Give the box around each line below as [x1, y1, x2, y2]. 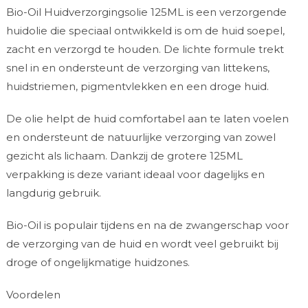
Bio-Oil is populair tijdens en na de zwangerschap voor [5, 218, 289, 232]
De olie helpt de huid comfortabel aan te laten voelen [5, 111, 289, 125]
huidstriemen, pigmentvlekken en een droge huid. [5, 79, 269, 93]
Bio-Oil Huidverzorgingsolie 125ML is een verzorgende [5, 5, 287, 19]
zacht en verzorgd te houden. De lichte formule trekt [5, 42, 284, 56]
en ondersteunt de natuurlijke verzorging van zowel [5, 130, 276, 144]
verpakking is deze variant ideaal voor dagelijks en [5, 167, 265, 181]
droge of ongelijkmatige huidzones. [5, 255, 190, 269]
